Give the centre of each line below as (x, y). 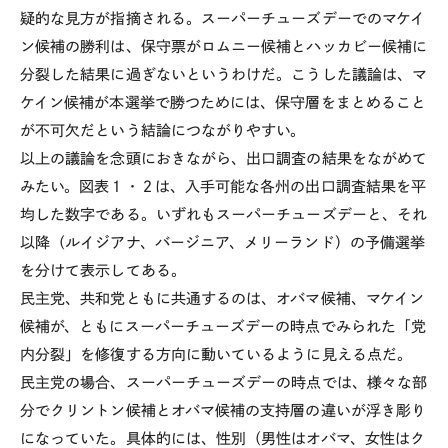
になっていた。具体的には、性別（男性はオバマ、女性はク (223, 438)
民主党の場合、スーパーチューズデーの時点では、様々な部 (224, 382)
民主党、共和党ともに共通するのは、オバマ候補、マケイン (222, 298)
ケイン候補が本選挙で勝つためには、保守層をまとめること (223, 102)
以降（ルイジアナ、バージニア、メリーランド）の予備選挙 (223, 242)
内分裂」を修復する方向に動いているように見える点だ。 (216, 354)
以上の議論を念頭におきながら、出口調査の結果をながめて (224, 158)
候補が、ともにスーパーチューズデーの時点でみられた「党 (223, 326)
